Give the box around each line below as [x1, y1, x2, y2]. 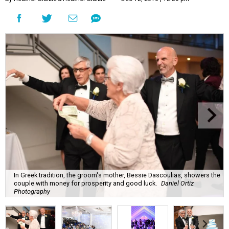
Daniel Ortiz [161, 179, 194, 187]
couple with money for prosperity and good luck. [14, 179, 157, 187]
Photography [14, 187, 50, 195]
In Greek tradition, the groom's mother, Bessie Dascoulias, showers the [14, 171, 220, 179]
